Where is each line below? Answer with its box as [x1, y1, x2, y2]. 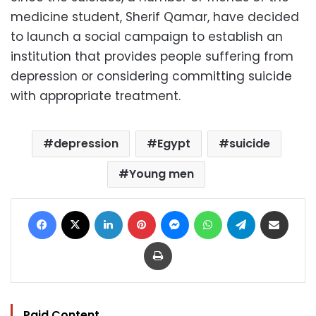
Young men [129, 165, 194, 182]
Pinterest [154, 202, 195, 217]
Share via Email [287, 202, 312, 217]
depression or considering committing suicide [11, 67, 292, 85]
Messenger [188, 202, 241, 217]
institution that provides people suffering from [11, 47, 293, 65]
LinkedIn [121, 202, 159, 217]
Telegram [254, 202, 300, 217]
